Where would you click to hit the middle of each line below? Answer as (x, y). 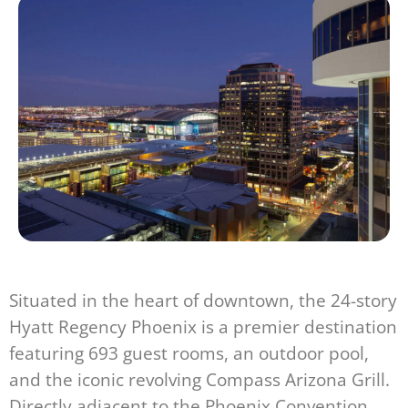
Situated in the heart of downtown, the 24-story (203, 300)
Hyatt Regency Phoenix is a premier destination (203, 326)
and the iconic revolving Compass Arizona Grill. (199, 379)
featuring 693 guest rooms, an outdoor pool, (189, 352)
